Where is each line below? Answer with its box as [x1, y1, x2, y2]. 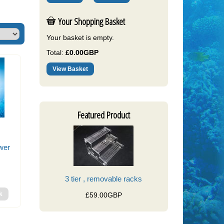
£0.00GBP [65, 48, 98, 57]
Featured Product [77, 108, 130, 122]
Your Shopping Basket [55, 15, 125, 28]
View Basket [52, 65, 88, 72]
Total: [46, 48, 63, 57]
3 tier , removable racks [65, 174, 142, 183]
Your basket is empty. [46, 33, 114, 41]
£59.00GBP [85, 190, 122, 199]
